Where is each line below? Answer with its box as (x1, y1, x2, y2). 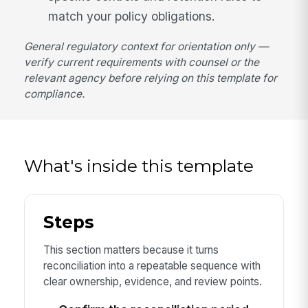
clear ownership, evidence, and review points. (43, 274, 262, 288)
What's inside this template (24, 155, 254, 176)
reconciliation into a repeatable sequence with (43, 258, 261, 272)
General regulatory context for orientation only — (24, 39, 269, 53)
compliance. (24, 87, 85, 100)
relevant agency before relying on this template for (24, 71, 278, 85)
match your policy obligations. (48, 8, 216, 23)
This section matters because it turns (43, 243, 219, 256)
